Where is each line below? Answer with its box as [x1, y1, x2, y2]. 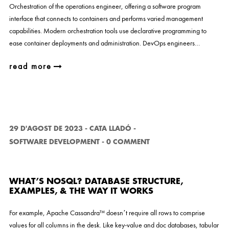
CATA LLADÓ [89, 125, 131, 132]
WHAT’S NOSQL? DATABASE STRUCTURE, [9, 177, 183, 186]
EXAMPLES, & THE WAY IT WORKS [9, 187, 153, 195]
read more [9, 61, 52, 72]
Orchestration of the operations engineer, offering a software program [9, 2, 201, 11]
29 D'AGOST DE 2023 [9, 125, 83, 132]
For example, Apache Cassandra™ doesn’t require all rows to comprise [9, 208, 205, 217]
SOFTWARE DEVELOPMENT [9, 139, 100, 145]
